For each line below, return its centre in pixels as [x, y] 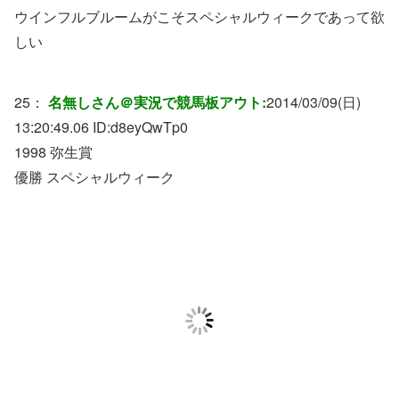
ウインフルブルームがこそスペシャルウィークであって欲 [199, 17]
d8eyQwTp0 [149, 127]
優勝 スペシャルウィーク [94, 177]
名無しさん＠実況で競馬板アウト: [157, 102]
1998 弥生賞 [53, 152]
